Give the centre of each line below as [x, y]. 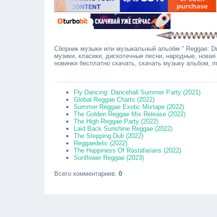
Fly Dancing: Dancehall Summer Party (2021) [137, 92]
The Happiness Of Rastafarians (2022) [127, 150]
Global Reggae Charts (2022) [114, 100]
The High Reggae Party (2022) [116, 121]
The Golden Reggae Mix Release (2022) [130, 114]
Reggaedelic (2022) [101, 143]
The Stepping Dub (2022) [108, 136]
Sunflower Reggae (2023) [109, 158]
